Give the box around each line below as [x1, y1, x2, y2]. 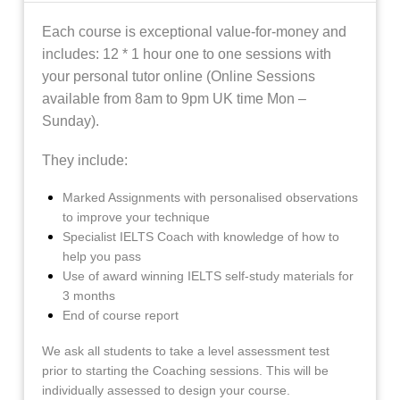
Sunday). [41, 113, 99, 129]
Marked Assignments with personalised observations [62, 189, 359, 204]
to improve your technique [62, 209, 211, 224]
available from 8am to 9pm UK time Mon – [41, 91, 306, 107]
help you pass [62, 248, 142, 263]
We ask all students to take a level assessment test [41, 344, 329, 359]
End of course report [62, 307, 179, 322]
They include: [41, 152, 131, 168]
